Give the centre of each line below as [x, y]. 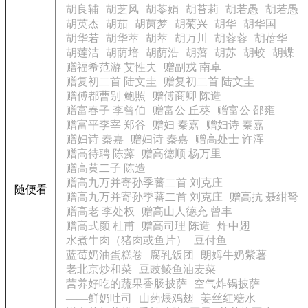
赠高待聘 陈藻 [100, 154]
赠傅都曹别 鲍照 [106, 96]
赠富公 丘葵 [181, 110]
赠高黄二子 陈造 [106, 168]
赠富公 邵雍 [246, 110]
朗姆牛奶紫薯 [234, 255]
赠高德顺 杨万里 [181, 154]
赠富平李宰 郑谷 [106, 125]
